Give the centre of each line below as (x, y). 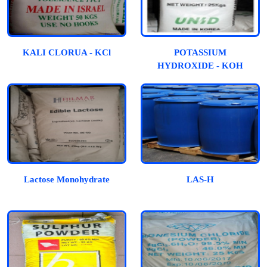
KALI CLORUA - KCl (67, 52)
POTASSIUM (200, 52)
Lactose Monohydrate (67, 180)
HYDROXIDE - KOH (200, 65)
